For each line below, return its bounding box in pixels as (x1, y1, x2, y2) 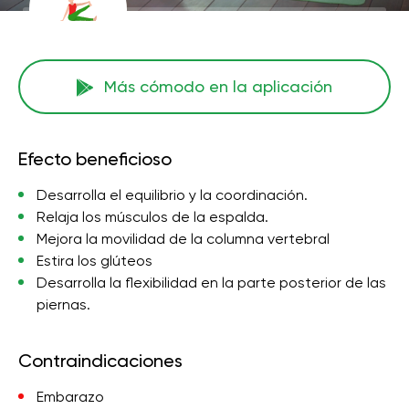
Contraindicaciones (18, 350, 183, 372)
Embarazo (37, 388, 104, 405)
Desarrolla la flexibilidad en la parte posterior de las (37, 274, 386, 291)
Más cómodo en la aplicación (104, 77, 332, 96)
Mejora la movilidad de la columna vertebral (37, 230, 330, 247)
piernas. (37, 296, 90, 313)
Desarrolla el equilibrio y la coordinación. (37, 186, 308, 204)
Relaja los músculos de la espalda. (37, 208, 268, 225)
